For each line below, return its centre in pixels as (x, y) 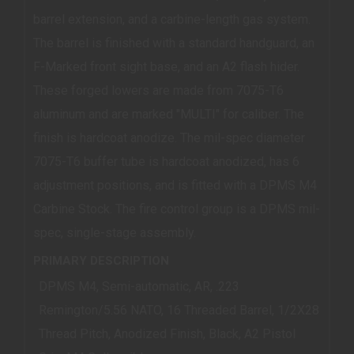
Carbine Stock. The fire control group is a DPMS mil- (177, 209)
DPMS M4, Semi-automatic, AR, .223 (139, 287)
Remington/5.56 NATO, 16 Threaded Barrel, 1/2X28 (179, 311)
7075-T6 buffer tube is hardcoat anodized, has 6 (166, 161)
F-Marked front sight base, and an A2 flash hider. (166, 66)
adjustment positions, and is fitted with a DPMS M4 (175, 185)
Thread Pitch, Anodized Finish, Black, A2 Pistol (168, 334)
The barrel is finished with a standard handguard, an (174, 43)
